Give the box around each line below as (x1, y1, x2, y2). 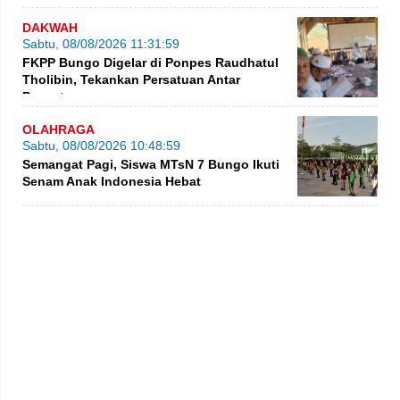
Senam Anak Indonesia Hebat (22, 173, 201, 188)
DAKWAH (22, 20, 78, 35)
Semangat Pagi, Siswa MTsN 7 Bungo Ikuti (22, 156, 279, 171)
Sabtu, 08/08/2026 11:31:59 (22, 36, 179, 51)
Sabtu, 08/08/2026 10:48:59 (22, 137, 180, 153)
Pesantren (22, 88, 84, 104)
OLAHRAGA (22, 121, 95, 137)
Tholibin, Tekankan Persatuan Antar (22, 71, 240, 87)
